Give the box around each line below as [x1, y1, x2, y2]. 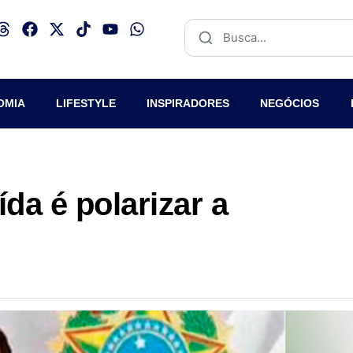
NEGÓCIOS [260, 97, 320, 110]
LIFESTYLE [55, 97, 116, 110]
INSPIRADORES [147, 97, 230, 110]
